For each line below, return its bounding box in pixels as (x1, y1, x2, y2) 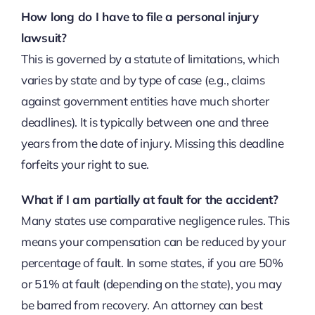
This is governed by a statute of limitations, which (20, 51, 280, 67)
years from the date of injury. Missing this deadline (20, 136, 284, 151)
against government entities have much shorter (20, 94, 269, 109)
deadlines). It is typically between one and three (20, 115, 269, 130)
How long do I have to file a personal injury (20, 9, 259, 25)
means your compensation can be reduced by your (20, 234, 286, 250)
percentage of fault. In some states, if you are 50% (20, 255, 283, 271)
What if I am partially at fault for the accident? (20, 192, 278, 207)
